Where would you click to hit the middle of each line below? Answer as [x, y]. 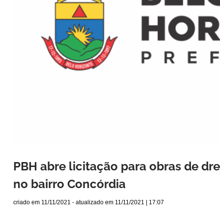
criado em [27, 203]
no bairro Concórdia [69, 184]
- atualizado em [93, 203]
